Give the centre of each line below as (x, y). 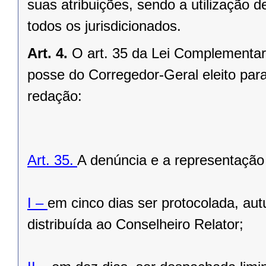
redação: (55, 96)
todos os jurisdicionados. (104, 26)
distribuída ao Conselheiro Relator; (135, 224)
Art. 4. (47, 53)
